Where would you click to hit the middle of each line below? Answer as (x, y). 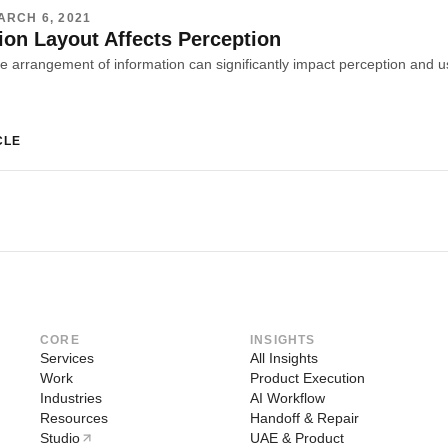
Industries (71, 397)
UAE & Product (297, 437)
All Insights (284, 357)
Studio (60, 437)
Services (67, 357)
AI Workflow (287, 397)
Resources (74, 417)
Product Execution (307, 377)
